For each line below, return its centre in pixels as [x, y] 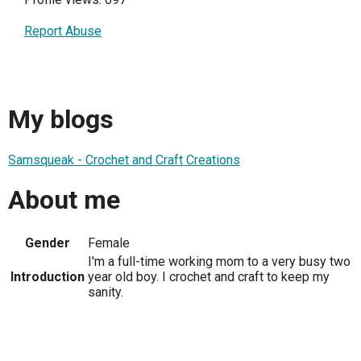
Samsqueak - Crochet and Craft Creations [124, 160]
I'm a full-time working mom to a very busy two [219, 261]
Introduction [48, 276]
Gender [48, 243]
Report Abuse [63, 31]
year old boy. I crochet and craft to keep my [209, 276]
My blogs [61, 120]
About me [64, 200]
